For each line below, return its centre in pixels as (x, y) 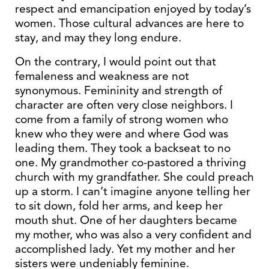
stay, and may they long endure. (98, 38)
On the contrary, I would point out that (116, 62)
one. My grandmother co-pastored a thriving (131, 162)
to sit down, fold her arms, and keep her (119, 206)
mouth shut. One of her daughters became (126, 220)
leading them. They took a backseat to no (123, 148)
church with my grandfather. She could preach (134, 177)
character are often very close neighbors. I (124, 105)
